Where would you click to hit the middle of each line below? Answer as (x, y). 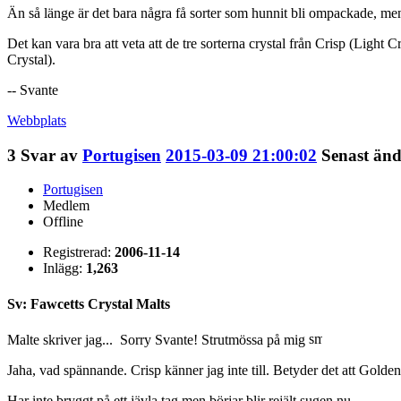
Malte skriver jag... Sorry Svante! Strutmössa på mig (158, 339)
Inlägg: (64, 269)
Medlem (66, 206)
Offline (63, 222)
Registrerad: (79, 252)
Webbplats (37, 120)
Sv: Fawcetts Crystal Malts (89, 303)
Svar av (51, 155)
